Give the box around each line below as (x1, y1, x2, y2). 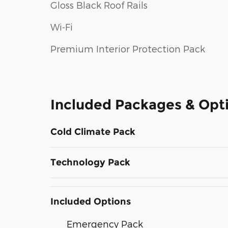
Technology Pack (50, 156, 130, 168)
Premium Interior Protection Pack (50, 43, 205, 54)
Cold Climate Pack (50, 126, 135, 137)
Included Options (50, 195, 131, 207)
